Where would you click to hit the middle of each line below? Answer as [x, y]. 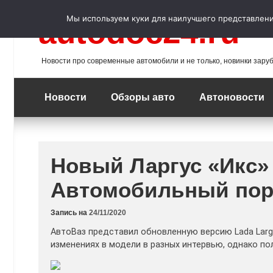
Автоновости [232, 97]
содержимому [48, 27]
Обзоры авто [143, 97]
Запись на [70, 213]
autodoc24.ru [139, 32]
